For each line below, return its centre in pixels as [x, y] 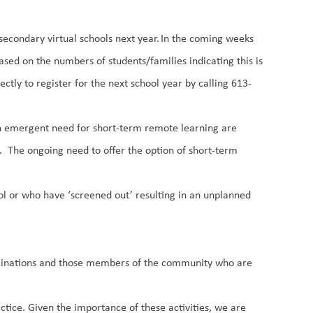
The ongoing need [50, 150]
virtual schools [82, 38]
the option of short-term [183, 150]
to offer [110, 150]
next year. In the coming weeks [185, 38]
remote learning [182, 128]
